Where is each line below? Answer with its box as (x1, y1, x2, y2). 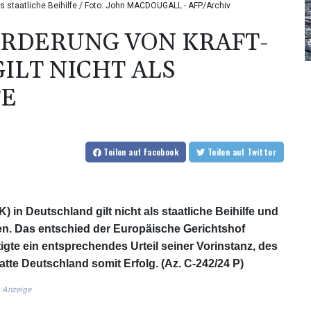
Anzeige (2, 285, 31, 295)
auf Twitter (247, 146, 276, 158)
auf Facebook (128, 146, 178, 158)
